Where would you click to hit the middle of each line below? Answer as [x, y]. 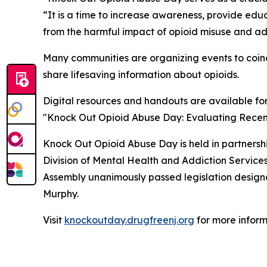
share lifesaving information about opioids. [141, 75]
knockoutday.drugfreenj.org [129, 220]
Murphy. [61, 194]
